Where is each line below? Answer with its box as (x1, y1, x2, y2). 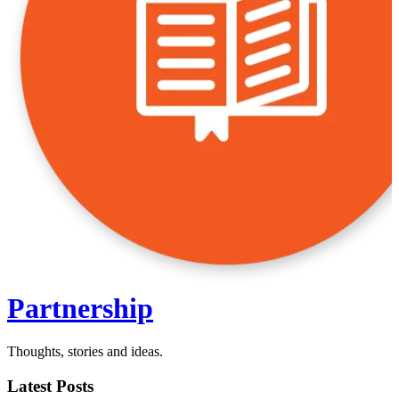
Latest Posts (7, 376, 94, 395)
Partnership (7, 291, 153, 324)
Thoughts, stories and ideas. (7, 344, 163, 360)
